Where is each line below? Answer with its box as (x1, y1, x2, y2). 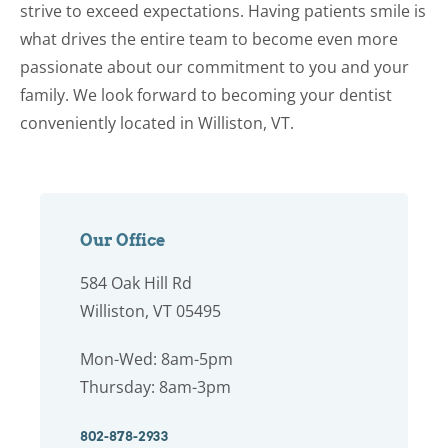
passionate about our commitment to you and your (20, 55, 409, 78)
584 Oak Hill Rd (80, 271, 192, 294)
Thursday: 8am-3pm (80, 375, 231, 398)
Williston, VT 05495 (80, 299, 221, 322)
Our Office (80, 230, 165, 250)
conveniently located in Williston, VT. (20, 111, 294, 134)
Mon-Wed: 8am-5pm (80, 347, 233, 370)
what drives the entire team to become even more (20, 27, 398, 50)
